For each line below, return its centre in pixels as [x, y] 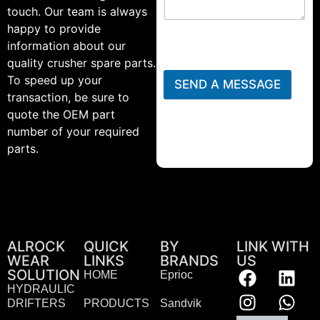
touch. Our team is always [77, 12]
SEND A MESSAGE [227, 84]
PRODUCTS [116, 303]
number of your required [73, 132]
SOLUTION [44, 275]
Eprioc [176, 274]
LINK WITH [273, 246]
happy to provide [54, 29]
